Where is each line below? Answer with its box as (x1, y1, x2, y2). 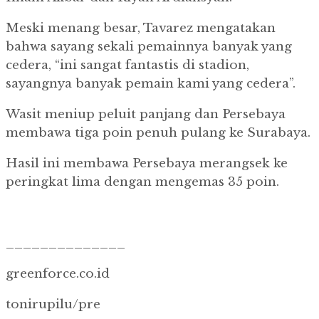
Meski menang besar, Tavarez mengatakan (6, 21, 276, 36)
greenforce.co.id (6, 266, 110, 282)
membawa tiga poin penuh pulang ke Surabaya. (6, 125, 310, 141)
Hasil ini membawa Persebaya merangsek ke (6, 156, 288, 172)
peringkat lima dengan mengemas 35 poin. (6, 174, 279, 190)
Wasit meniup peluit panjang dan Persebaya (6, 107, 286, 122)
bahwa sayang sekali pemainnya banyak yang (6, 39, 292, 55)
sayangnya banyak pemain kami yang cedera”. (6, 76, 296, 92)
